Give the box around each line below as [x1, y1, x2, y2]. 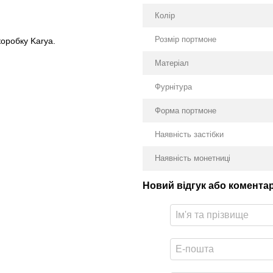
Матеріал [155, 58, 189, 68]
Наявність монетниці [155, 154, 230, 163]
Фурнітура [155, 82, 192, 91]
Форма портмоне [155, 106, 216, 115]
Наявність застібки [155, 130, 224, 139]
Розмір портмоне [155, 35, 216, 44]
